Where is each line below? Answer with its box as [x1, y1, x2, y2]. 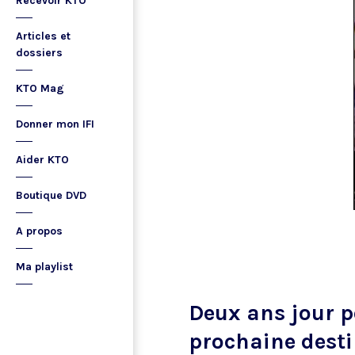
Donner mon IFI [16, 117, 94, 131]
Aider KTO [16, 153, 69, 166]
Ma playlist [16, 260, 73, 273]
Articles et [16, 29, 71, 43]
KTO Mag [16, 82, 64, 95]
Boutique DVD [16, 189, 86, 202]
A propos [16, 224, 63, 238]
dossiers [16, 46, 63, 59]
